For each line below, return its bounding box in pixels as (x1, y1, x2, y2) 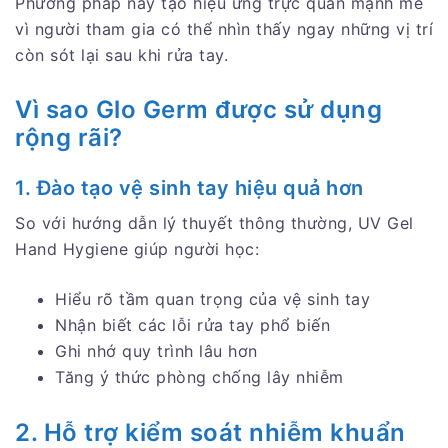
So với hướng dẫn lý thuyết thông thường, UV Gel (15, 213, 414, 234)
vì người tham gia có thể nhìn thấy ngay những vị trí (15, 18, 433, 39)
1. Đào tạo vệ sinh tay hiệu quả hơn (15, 176, 364, 201)
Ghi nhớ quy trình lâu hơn (55, 341, 258, 362)
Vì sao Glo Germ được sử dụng (15, 95, 382, 125)
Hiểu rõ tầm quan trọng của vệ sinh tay (55, 289, 370, 310)
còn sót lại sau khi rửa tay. (15, 44, 228, 65)
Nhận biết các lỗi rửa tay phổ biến (55, 315, 330, 336)
